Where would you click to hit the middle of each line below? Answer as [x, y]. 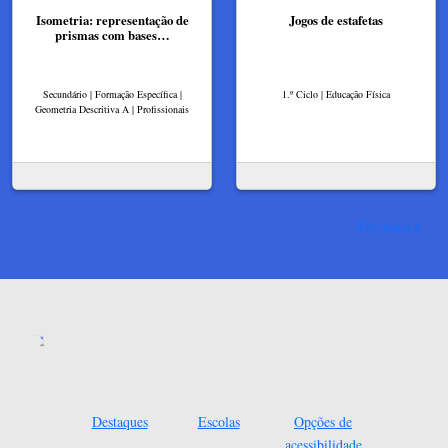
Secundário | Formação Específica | [112, 93]
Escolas [218, 422]
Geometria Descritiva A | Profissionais [112, 108]
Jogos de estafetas [336, 20]
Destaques [119, 422]
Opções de [323, 422]
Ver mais [383, 226]
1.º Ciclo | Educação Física [336, 93]
